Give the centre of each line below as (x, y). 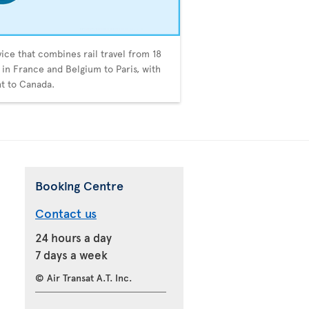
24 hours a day (73, 238)
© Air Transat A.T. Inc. (83, 278)
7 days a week (71, 255)
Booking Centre (79, 186)
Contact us (66, 213)
